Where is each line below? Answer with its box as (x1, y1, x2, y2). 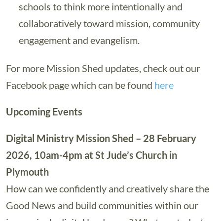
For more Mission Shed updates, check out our (6, 62, 200, 74)
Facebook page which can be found (6, 79, 154, 91)
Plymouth (6, 166, 49, 178)
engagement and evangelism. (19, 34, 140, 46)
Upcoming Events (6, 106, 82, 117)
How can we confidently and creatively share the (6, 183, 209, 194)
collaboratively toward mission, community (19, 17, 200, 29)
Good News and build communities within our (6, 199, 198, 211)
